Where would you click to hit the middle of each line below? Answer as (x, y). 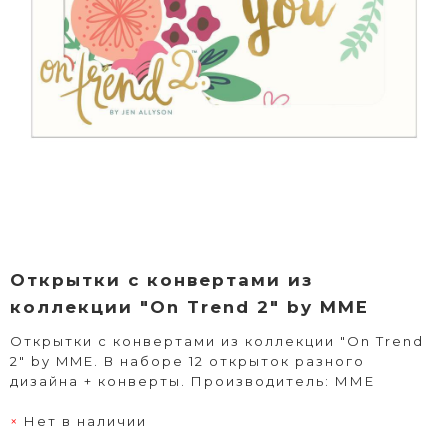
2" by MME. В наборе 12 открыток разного (187, 361)
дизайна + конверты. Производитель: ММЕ (192, 381)
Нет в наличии (85, 421)
